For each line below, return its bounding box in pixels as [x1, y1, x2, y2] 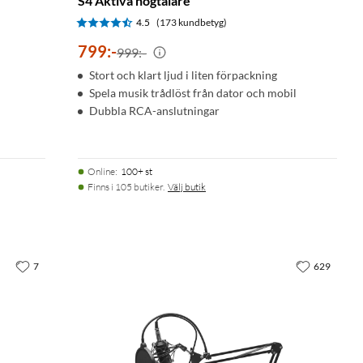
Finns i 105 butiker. [88, 180, 164, 193]
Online [88, 164, 115, 177]
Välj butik [168, 180, 206, 193]
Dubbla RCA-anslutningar [89, 103, 220, 117]
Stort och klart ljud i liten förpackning [89, 67, 277, 82]
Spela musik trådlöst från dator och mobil [89, 85, 297, 100]
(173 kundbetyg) [156, 15, 227, 28]
